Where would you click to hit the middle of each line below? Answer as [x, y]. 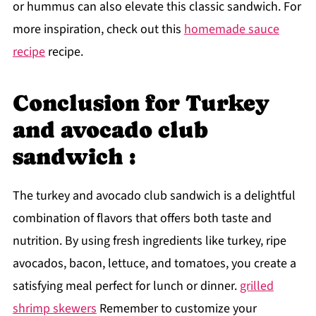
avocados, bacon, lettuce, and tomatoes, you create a [154, 264]
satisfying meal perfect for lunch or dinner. [126, 286]
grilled [256, 286]
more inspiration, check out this [98, 30]
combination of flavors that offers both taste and [142, 219]
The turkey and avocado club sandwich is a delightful [154, 196]
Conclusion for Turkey [141, 103]
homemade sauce [231, 30]
